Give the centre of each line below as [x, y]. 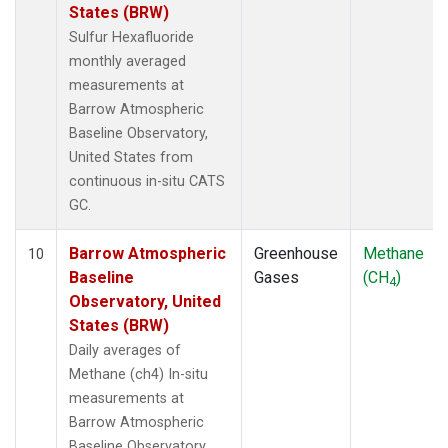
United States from [131, 157]
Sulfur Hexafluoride [131, 37]
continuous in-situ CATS [147, 181]
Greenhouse [296, 253]
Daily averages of [125, 350]
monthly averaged [127, 61]
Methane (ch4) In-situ [138, 374]
